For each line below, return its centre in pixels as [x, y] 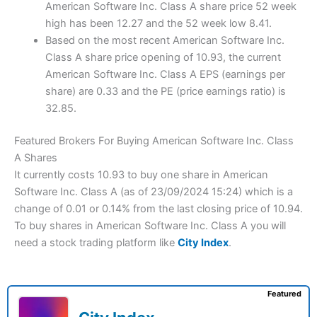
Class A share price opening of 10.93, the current [163, 58]
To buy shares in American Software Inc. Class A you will [150, 226]
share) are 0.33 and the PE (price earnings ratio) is [165, 92]
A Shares [36, 158]
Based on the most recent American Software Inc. [165, 41]
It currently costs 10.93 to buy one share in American [141, 175]
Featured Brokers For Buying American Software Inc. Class [154, 141]
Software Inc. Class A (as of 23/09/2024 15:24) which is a [154, 192]
